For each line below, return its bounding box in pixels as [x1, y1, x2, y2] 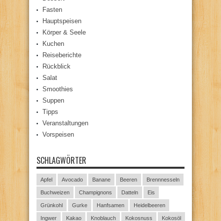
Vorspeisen [42, 131, 74, 138]
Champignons [79, 189, 112, 195]
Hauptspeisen [42, 17, 81, 25]
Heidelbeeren [134, 202, 165, 208]
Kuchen [42, 40, 64, 47]
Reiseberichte [42, 51, 81, 59]
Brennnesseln [147, 177, 180, 183]
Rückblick [42, 63, 71, 70]
